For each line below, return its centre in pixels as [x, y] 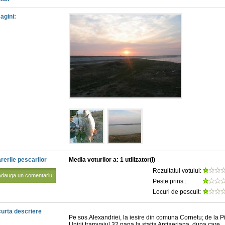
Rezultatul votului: [178, 171]
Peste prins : [170, 181]
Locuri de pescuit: [178, 192]
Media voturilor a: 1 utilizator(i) [112, 160]
